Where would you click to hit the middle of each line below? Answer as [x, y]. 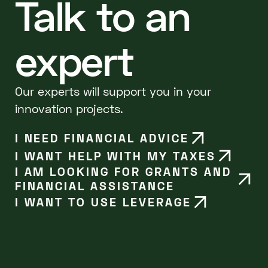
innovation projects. [69, 109]
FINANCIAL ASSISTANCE [95, 186]
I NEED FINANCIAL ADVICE [102, 138]
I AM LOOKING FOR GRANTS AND [123, 172]
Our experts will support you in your [113, 92]
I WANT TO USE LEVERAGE [103, 202]
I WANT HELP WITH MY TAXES [115, 156]
